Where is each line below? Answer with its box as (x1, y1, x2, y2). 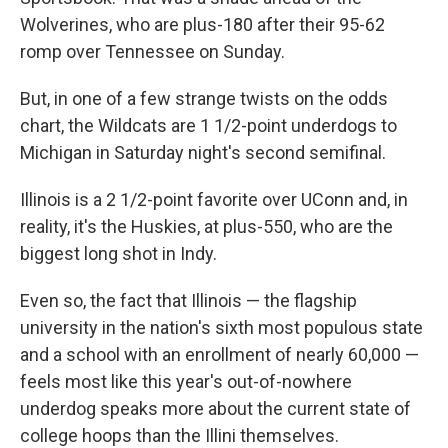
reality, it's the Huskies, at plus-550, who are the (20, 216, 393, 237)
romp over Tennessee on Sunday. (20, 41, 285, 62)
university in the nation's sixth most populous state (20, 317, 423, 338)
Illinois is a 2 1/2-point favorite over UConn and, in (20, 189, 408, 210)
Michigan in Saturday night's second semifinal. (20, 142, 386, 163)
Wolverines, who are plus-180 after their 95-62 (20, 14, 385, 35)
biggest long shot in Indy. (20, 243, 217, 264)
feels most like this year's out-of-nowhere (20, 371, 352, 392)
